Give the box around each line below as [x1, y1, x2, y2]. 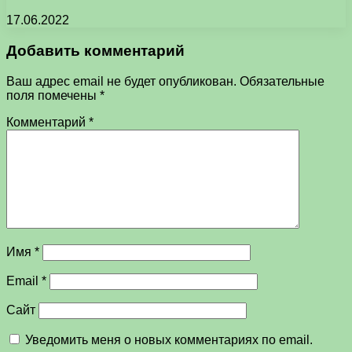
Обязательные [240, 74, 324, 88]
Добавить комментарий [6, 42, 185, 59]
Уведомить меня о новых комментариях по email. [25, 332, 313, 346]
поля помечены [6, 88, 100, 102]
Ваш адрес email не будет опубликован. [6, 74, 236, 88]
